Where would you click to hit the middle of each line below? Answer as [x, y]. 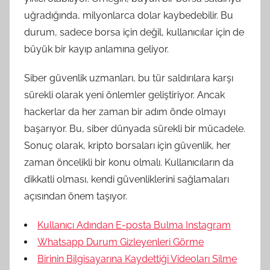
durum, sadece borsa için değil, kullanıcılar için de [134, 32]
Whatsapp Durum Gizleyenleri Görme [121, 242]
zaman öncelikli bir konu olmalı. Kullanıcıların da [129, 162]
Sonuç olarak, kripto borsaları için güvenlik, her [127, 145]
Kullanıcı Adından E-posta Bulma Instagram [134, 225]
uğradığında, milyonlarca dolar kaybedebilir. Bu [129, 15]
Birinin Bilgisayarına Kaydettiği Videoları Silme [137, 259]
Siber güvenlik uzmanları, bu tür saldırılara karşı [129, 78]
